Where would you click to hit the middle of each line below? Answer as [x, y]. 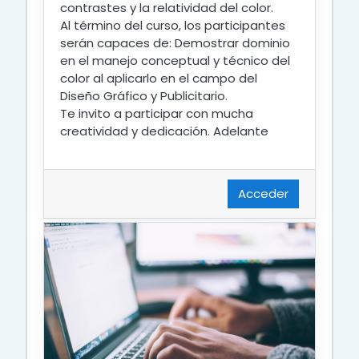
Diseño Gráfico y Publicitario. [144, 95]
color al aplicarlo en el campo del [159, 78]
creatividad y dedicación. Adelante [164, 131]
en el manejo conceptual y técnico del [175, 60]
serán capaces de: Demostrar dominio [175, 42]
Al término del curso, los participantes [173, 25]
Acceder [263, 193]
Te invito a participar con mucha [157, 113]
